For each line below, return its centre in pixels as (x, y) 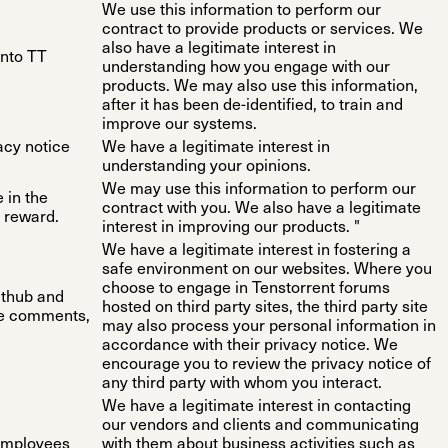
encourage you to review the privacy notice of (266, 365)
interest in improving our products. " (231, 228)
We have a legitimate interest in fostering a (256, 251)
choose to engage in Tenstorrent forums (246, 289)
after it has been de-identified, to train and (252, 106)
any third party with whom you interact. (242, 384)
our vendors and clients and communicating (260, 426)
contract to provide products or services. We (262, 30)
